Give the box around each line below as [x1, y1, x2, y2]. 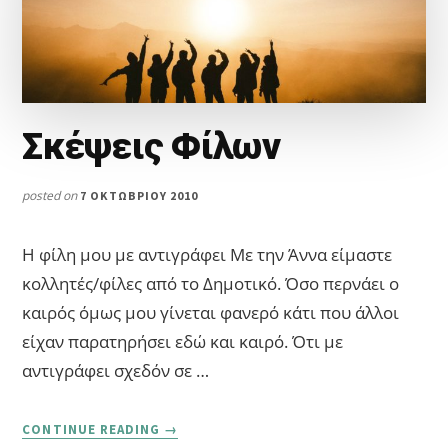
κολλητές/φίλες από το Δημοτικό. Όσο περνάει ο [22, 272, 400, 296]
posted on [22, 187, 81, 205]
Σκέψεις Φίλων [22, 125, 280, 169]
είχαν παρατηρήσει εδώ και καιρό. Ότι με [22, 330, 344, 354]
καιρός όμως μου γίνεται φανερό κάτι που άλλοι [22, 301, 400, 325]
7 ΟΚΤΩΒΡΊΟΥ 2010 [80, 188, 198, 204]
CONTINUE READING [22, 421, 165, 439]
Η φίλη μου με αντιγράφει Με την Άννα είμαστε [22, 243, 393, 267]
